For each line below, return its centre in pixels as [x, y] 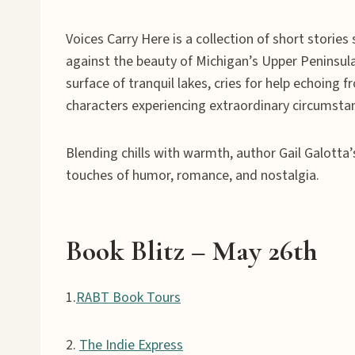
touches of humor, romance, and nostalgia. [193, 175]
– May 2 [235, 250]
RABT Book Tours [128, 297]
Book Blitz [128, 250]
